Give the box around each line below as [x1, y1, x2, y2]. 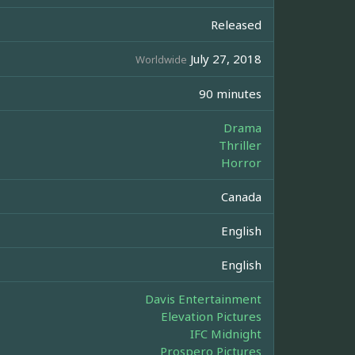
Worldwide [136, 52, 187, 67]
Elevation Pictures [161, 308, 261, 325]
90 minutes [199, 86, 261, 102]
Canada [221, 189, 261, 205]
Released [211, 17, 261, 33]
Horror [221, 155, 261, 171]
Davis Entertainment [145, 291, 261, 307]
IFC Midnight [190, 326, 261, 342]
